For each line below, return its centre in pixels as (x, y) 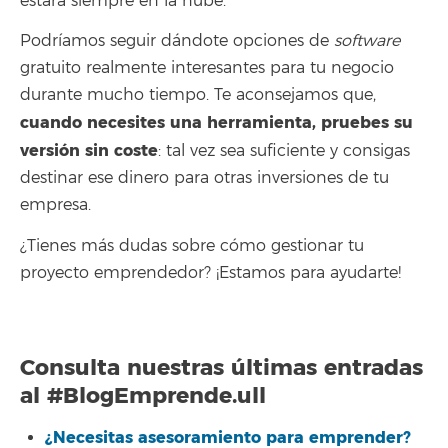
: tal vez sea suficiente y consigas (284, 151)
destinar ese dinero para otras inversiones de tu (204, 178)
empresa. (55, 205)
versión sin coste (89, 151)
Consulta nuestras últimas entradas (221, 368)
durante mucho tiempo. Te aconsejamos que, (198, 95)
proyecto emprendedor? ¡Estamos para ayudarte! (210, 272)
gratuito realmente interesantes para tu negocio (207, 68)
